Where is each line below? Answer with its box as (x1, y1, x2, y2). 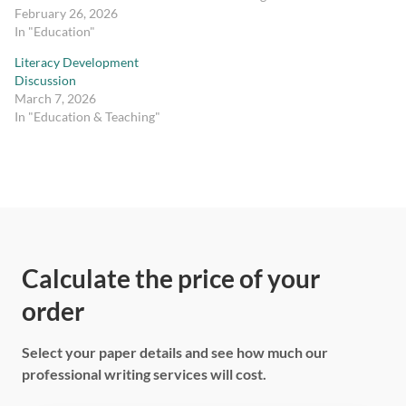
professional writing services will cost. (22, 365, 266, 383)
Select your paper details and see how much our (22, 343, 328, 362)
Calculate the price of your (22, 263, 320, 295)
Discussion (14, 72, 76, 89)
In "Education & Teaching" (14, 109, 160, 125)
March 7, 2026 (14, 91, 96, 107)
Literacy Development (14, 54, 139, 71)
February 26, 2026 (14, 5, 118, 22)
